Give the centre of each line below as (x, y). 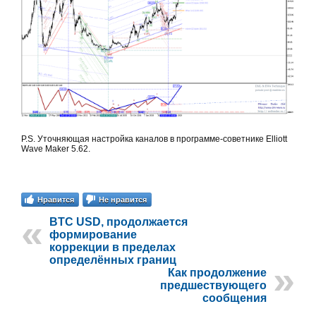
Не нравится (123, 200)
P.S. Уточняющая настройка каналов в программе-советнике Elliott (154, 139)
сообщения (235, 298)
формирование (93, 235)
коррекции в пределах (113, 248)
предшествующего (213, 286)
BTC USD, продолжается (119, 222)
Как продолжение (217, 273)
